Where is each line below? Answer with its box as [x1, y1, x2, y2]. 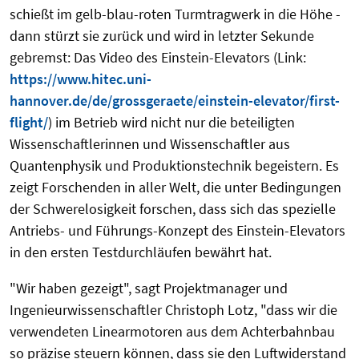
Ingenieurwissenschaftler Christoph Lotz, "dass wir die [10, 301, 337, 320]
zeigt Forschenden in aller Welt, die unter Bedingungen [10, 178, 341, 197]
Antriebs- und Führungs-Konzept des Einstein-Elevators [10, 221, 345, 240]
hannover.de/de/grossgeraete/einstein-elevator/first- [10, 91, 340, 111]
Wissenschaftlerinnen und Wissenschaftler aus [10, 135, 290, 154]
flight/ [10, 113, 48, 132]
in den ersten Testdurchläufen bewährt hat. [10, 243, 272, 262]
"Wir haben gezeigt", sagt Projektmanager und [10, 279, 288, 298]
